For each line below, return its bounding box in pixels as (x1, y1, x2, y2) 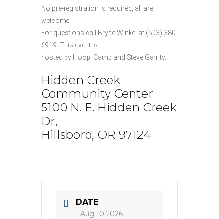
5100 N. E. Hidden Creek (41, 100, 176, 114)
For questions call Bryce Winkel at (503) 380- (41, 29, 177, 37)
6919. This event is (41, 41, 98, 49)
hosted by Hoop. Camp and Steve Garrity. (41, 53, 166, 61)
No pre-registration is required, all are (41, 4, 153, 12)
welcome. (41, 17, 71, 24)
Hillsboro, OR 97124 (41, 128, 151, 142)
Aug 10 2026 (80, 209, 123, 218)
